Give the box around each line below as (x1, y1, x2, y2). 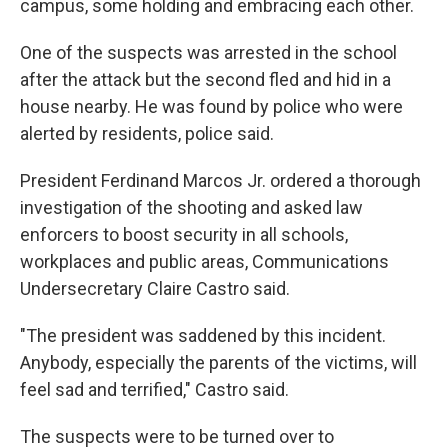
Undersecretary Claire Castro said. (20, 278, 290, 299)
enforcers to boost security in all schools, (20, 224, 348, 245)
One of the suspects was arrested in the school (20, 42, 397, 63)
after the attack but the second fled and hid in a (20, 69, 391, 90)
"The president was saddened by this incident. (20, 325, 386, 346)
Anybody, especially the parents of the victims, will (20, 352, 417, 373)
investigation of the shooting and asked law (20, 197, 363, 218)
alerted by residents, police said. (20, 123, 274, 144)
